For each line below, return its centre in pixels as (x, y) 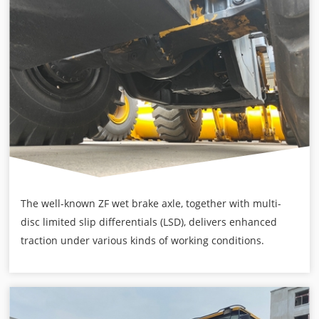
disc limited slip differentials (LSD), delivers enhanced (149, 222)
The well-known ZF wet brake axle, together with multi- (151, 204)
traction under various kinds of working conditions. (143, 241)
